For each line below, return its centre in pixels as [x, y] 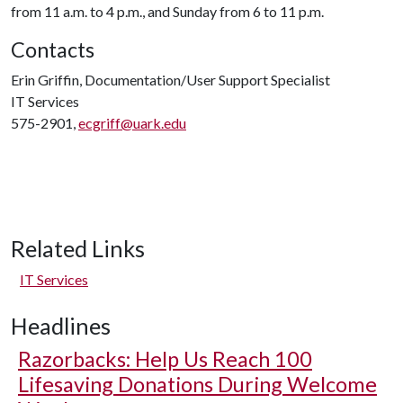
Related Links [78, 248]
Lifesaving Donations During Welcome [197, 384]
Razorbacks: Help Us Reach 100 [165, 359]
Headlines [61, 326]
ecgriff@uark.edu [132, 123]
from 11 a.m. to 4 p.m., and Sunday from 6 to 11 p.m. [167, 11]
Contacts [53, 49]
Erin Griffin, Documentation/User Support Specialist [170, 80]
